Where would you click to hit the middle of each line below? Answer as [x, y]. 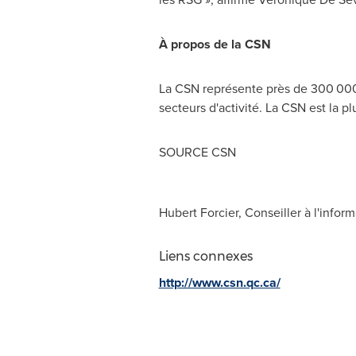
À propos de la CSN [215, 44]
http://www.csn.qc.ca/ [219, 282]
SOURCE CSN [197, 152]
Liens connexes [205, 256]
